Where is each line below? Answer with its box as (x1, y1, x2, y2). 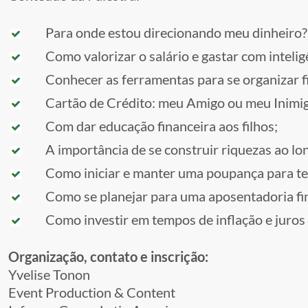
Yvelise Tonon (8, 266, 90, 283)
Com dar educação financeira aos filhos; (26, 118, 278, 135)
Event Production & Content (8, 284, 175, 301)
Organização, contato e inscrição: (8, 248, 208, 265)
